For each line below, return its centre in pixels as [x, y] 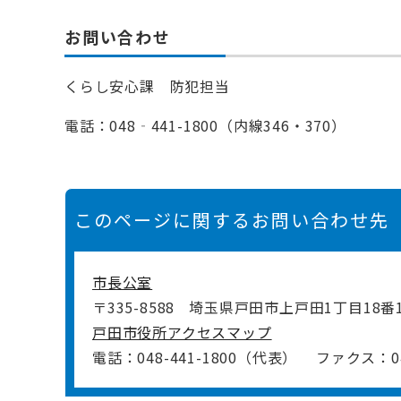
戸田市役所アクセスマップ [182, 332]
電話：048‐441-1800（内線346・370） [205, 125]
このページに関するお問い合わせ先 [232, 219]
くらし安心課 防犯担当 [147, 85]
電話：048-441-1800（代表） [195, 357]
